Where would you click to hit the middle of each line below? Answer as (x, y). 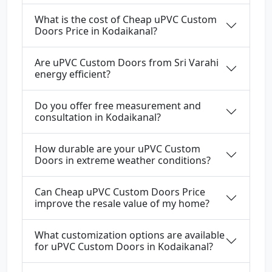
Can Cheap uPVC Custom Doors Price (120, 192)
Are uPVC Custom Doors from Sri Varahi (127, 63)
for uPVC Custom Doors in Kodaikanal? (124, 247)
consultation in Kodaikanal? (98, 117)
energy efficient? (73, 74)
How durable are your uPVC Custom (117, 149)
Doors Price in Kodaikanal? (96, 31)
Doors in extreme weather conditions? (123, 161)
